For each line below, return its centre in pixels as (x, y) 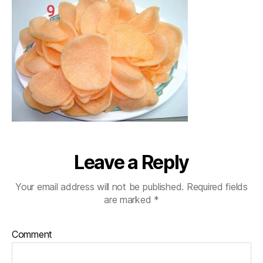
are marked (129, 200)
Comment (32, 234)
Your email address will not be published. (100, 187)
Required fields (216, 187)
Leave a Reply (131, 162)
